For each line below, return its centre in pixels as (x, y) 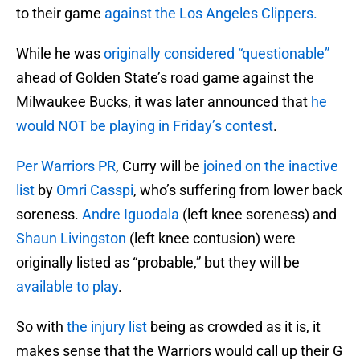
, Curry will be (160, 166)
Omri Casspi (95, 190)
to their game (60, 14)
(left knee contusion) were (211, 239)
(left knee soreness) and (258, 215)
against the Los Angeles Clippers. (211, 14)
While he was (60, 54)
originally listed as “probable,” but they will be (158, 263)
